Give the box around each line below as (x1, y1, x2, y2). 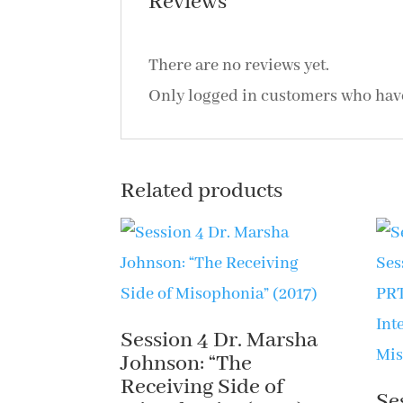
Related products (121, 177, 283, 205)
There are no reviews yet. (148, 55, 330, 76)
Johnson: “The (121, 350, 253, 378)
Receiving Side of (121, 373, 284, 401)
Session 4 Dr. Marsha (121, 327, 318, 354)
